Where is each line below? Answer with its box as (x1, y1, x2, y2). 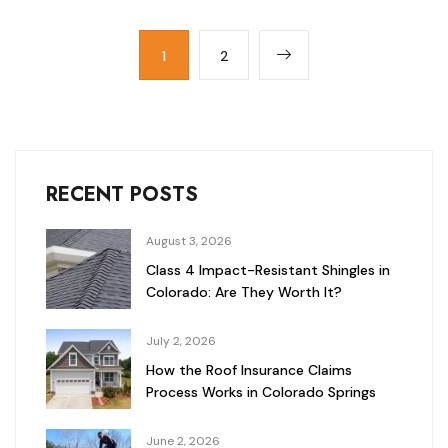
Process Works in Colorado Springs (146, 383, 376, 402)
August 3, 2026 (146, 233, 232, 250)
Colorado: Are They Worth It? (146, 283, 342, 302)
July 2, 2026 (146, 333, 216, 350)
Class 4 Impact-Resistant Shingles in (146, 261, 390, 280)
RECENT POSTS (46, 180, 198, 210)
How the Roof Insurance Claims (146, 361, 352, 380)
